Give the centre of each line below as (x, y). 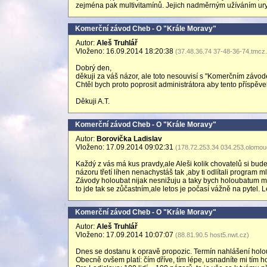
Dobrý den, (94, 68)
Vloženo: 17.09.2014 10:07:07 (125, 235)
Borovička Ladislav (129, 139)
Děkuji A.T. (93, 101)
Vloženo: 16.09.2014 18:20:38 (125, 51)
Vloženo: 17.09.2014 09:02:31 (125, 147)
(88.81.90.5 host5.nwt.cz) (212, 235)
